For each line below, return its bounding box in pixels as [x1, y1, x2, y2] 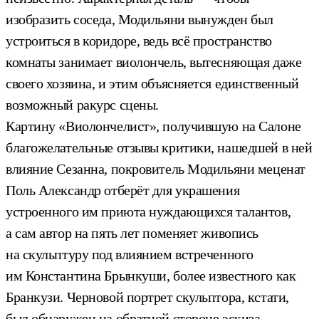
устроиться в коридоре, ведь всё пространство [6, 32, 272, 48]
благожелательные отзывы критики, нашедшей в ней [6, 139, 313, 155]
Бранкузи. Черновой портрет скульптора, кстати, [6, 288, 289, 305]
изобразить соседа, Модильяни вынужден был [6, 11, 273, 27]
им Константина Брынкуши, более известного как [6, 267, 296, 283]
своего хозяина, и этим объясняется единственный [6, 75, 299, 91]
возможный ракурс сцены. [6, 96, 159, 113]
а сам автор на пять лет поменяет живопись [6, 224, 258, 241]
